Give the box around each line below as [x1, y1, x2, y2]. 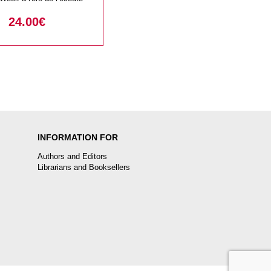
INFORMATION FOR [38, 132, 118, 143]
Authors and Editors [38, 152, 107, 162]
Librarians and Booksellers [38, 163, 130, 172]
